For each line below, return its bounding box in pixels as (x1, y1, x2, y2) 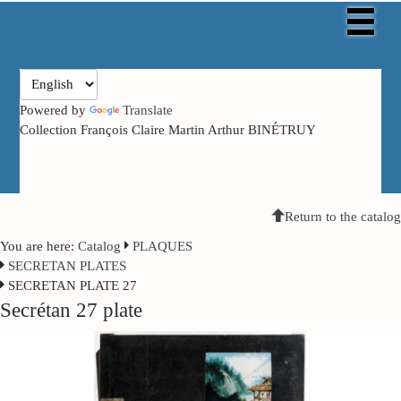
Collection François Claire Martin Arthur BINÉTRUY (20, 122, 317, 137)
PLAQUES (132, 238, 192, 253)
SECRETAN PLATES (8, 258, 126, 273)
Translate (123, 102, 174, 117)
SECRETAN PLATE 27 (8, 277, 137, 293)
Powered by (20, 102, 90, 117)
